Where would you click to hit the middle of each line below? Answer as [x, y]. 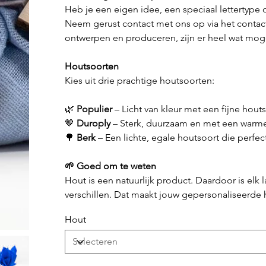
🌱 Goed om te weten [110, 166]
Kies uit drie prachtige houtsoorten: [139, 81]
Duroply [93, 123]
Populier [94, 109]
